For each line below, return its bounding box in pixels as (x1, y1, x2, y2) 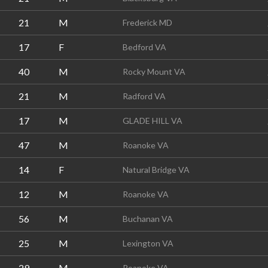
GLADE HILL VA (123, 115, 182, 126)
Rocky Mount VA (123, 66, 185, 77)
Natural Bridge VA (123, 165, 190, 175)
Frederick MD (123, 17, 172, 28)
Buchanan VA (123, 214, 173, 224)
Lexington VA (123, 238, 173, 248)
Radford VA (123, 91, 166, 101)
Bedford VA (123, 42, 166, 52)
